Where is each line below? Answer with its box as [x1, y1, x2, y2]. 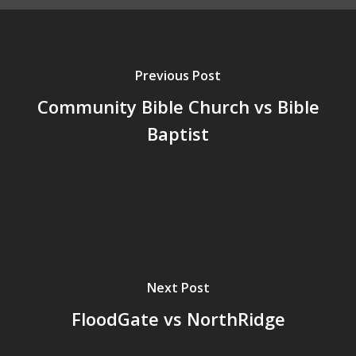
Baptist [147, 121, 209, 145]
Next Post [146, 278, 210, 296]
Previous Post [135, 66, 221, 84]
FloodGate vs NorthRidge [71, 306, 285, 331]
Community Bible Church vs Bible [37, 94, 319, 118]
